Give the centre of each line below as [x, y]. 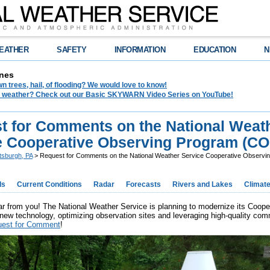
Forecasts [143, 184]
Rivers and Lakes [202, 184]
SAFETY [72, 50]
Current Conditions [49, 184]
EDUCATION [215, 50]
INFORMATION [140, 50]
